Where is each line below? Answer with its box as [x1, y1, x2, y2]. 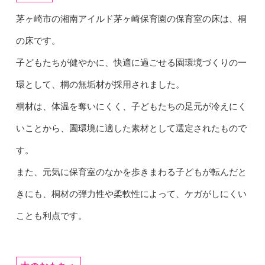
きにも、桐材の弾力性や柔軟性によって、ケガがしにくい [15, 189, 247, 199]
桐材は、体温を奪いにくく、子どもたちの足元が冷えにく [15, 101, 247, 111]
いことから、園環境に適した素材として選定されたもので [15, 123, 247, 133]
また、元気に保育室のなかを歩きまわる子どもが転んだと [15, 167, 247, 177]
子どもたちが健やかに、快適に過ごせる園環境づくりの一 [15, 57, 247, 67]
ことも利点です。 [15, 211, 87, 221]
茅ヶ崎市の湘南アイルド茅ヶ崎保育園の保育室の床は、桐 [15, 14, 247, 24]
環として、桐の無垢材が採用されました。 [15, 79, 185, 89]
